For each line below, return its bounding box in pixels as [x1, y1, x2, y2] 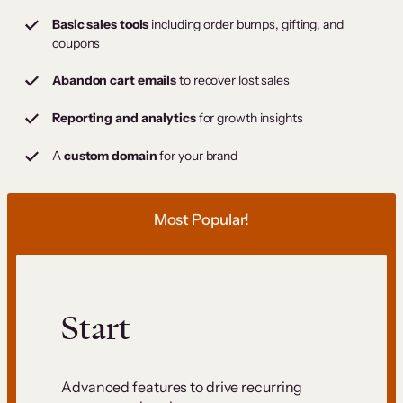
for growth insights [195, 110, 303, 127]
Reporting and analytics [52, 110, 196, 127]
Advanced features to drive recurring [61, 377, 303, 396]
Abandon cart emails [52, 72, 179, 89]
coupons [52, 35, 101, 52]
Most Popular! [153, 210, 250, 229]
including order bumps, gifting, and [151, 16, 344, 33]
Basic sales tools [52, 16, 152, 33]
